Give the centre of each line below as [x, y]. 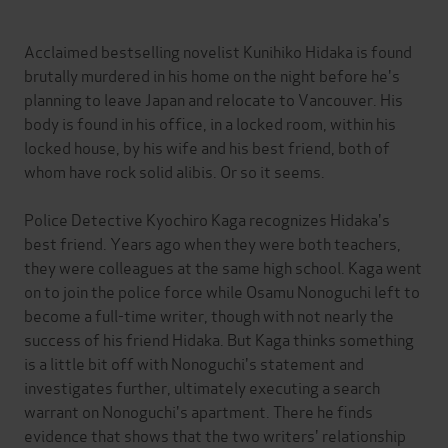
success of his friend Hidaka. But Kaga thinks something [219, 339]
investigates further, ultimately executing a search [202, 387]
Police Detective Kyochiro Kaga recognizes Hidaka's [207, 219]
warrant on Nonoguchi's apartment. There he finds [198, 411]
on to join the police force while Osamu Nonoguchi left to [222, 291]
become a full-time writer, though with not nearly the [209, 315]
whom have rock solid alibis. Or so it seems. [174, 171]
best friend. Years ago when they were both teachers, [212, 243]
